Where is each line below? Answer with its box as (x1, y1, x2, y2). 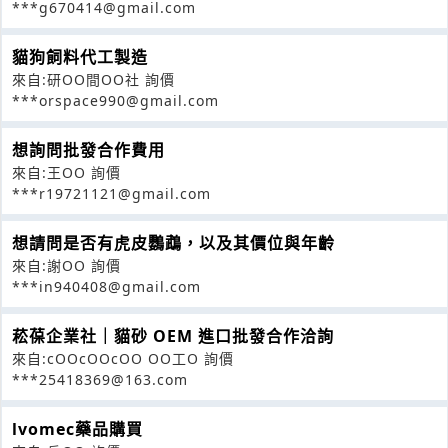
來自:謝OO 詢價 (12, 255, 121, 275)
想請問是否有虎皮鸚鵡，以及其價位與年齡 (12, 231, 335, 254)
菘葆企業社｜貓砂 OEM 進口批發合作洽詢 (12, 324, 334, 347)
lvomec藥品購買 (12, 417, 143, 440)
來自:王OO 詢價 (12, 162, 121, 182)
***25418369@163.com (12, 369, 188, 389)
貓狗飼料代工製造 (12, 45, 148, 68)
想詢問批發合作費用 (12, 138, 165, 161)
